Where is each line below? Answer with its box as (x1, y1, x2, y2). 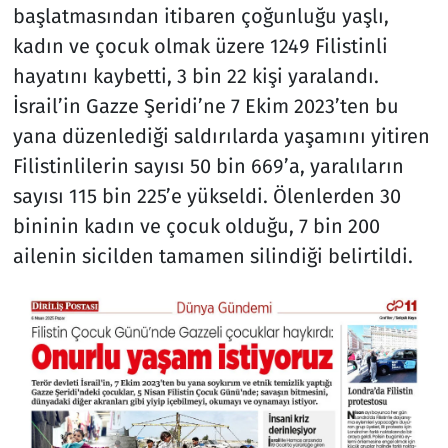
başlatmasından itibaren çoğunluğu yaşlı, (12, 3, 389, 28)
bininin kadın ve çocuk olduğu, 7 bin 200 (12, 213, 380, 238)
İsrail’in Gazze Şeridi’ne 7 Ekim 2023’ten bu (12, 93, 399, 118)
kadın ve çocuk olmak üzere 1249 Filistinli (12, 33, 388, 58)
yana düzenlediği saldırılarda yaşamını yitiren (12, 123, 430, 148)
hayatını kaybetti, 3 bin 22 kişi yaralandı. (12, 63, 379, 88)
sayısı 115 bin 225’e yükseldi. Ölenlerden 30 (12, 183, 401, 208)
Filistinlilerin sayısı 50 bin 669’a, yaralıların (12, 153, 404, 178)
